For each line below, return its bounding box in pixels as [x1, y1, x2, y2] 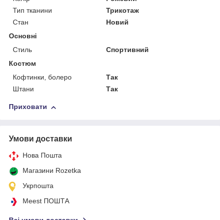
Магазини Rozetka [23, 166, 81, 175]
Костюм [9, 59, 36, 68]
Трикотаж [106, 6, 139, 15]
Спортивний [106, 46, 149, 54]
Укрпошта [23, 182, 54, 190]
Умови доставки [9, 135, 72, 143]
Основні [9, 32, 37, 40]
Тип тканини [13, 6, 52, 15]
